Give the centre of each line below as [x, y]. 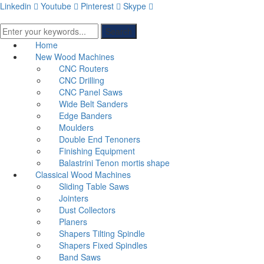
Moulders [76, 127]
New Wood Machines [75, 57]
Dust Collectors [87, 210]
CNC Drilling [82, 80]
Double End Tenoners [100, 139]
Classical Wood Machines [83, 174]
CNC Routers [84, 68]
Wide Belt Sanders [93, 104]
